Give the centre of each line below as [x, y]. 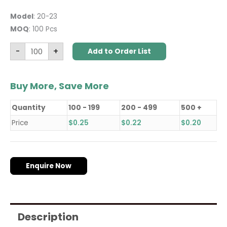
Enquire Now [49, 166]
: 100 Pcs [43, 29]
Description [48, 217]
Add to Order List [119, 52]
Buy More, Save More [60, 86]
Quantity [29, 108]
